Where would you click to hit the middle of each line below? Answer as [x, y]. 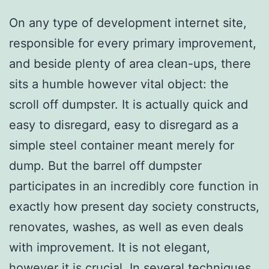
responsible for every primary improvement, [133, 43]
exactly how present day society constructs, [134, 206]
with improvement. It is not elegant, [110, 247]
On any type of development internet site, [128, 23]
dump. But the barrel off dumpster [105, 165]
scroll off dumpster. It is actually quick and [128, 104]
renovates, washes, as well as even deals [126, 227]
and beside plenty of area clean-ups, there [130, 63]
